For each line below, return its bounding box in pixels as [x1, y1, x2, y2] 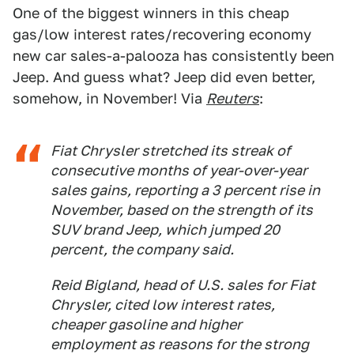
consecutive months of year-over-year [51, 162, 307, 179]
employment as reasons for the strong [51, 336, 309, 352]
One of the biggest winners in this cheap [13, 5, 289, 21]
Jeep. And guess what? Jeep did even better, [13, 69, 315, 85]
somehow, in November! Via [13, 90, 206, 107]
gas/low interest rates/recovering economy [13, 26, 311, 43]
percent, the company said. [51, 241, 234, 258]
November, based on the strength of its [51, 201, 313, 218]
